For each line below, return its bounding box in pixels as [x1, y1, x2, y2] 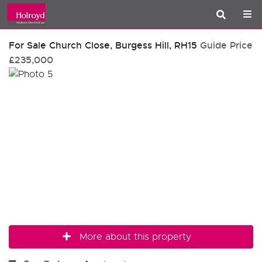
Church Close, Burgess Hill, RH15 [46, 39, 197, 51]
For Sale [9, 39, 46, 51]
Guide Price [200, 39, 253, 51]
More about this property [79, 230, 191, 243]
